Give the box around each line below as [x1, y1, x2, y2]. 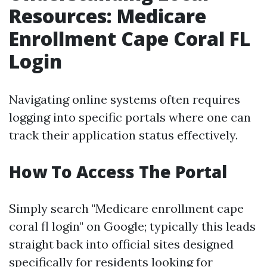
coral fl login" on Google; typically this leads [9, 219, 256, 234]
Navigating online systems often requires [9, 92, 240, 107]
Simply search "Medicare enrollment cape [9, 201, 244, 216]
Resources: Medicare [9, 3, 206, 29]
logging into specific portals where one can [9, 110, 251, 125]
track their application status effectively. [9, 128, 238, 142]
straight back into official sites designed [9, 237, 234, 252]
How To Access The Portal [9, 160, 227, 183]
